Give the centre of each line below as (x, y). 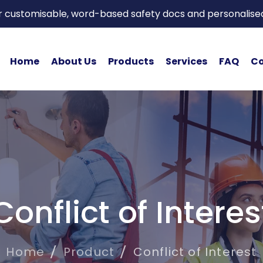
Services (186, 61)
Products (131, 61)
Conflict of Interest (195, 252)
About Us (73, 61)
